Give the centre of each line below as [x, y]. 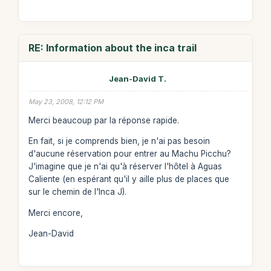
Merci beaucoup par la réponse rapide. [103, 120]
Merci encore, [55, 213]
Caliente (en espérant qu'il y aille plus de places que [129, 179]
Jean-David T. [138, 79]
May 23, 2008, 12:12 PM [66, 102]
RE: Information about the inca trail [112, 48]
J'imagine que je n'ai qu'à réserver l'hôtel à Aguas [125, 166]
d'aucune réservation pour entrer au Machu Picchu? [129, 154]
